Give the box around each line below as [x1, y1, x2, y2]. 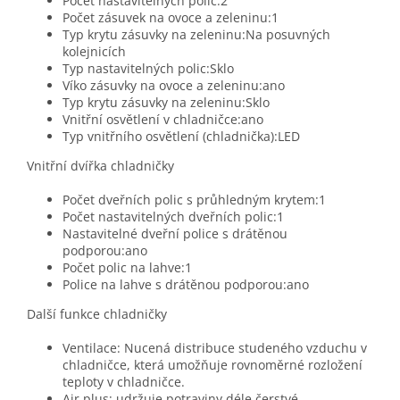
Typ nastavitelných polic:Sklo [62, 60, 234, 78]
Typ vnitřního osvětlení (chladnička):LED [62, 128, 300, 146]
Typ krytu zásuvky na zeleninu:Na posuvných [62, 26, 330, 44]
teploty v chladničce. [62, 373, 185, 391]
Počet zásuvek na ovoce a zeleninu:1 [62, 9, 279, 27]
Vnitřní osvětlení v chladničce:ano [62, 111, 263, 129]
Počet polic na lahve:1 [62, 259, 192, 277]
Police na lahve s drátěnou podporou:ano [62, 276, 309, 294]
